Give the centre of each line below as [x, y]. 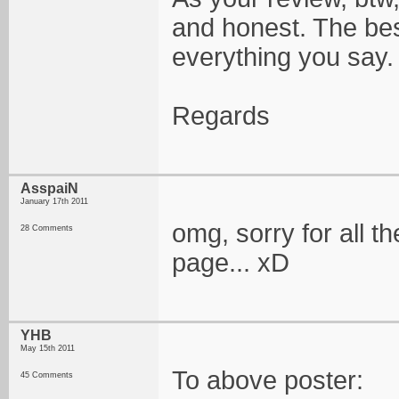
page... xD [231, 263]
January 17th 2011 [54, 201]
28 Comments [47, 228]
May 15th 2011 [48, 348]
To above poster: [268, 380]
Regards [221, 116]
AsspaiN [49, 188]
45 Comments [47, 375]
